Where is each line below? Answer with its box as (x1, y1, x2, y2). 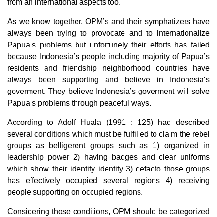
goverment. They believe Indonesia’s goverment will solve (7, 87, 210, 96)
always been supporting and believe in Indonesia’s (7, 76, 210, 84)
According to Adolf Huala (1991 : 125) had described (7, 118, 210, 127)
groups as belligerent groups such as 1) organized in (7, 141, 210, 150)
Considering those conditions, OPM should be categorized (7, 207, 210, 216)
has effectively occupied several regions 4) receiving (7, 176, 210, 185)
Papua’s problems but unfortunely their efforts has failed (7, 41, 210, 49)
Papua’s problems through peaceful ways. (7, 99, 151, 108)
